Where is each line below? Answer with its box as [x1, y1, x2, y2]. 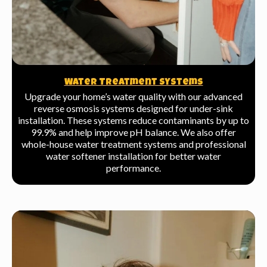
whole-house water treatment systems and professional [21, 138, 246, 150]
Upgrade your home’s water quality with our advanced [24, 91, 243, 103]
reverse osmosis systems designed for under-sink [34, 103, 233, 114]
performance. [106, 162, 161, 174]
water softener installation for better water [46, 150, 221, 162]
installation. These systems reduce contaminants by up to [18, 114, 249, 126]
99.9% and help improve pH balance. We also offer [31, 126, 236, 138]
